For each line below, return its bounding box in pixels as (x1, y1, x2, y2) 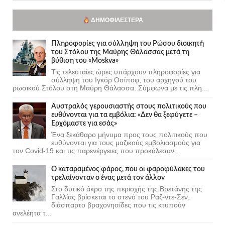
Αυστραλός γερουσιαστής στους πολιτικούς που (51, 102, 206, 110)
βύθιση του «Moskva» (51, 57, 119, 64)
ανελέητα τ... (13, 208, 52, 217)
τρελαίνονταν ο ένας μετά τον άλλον (51, 174, 165, 181)
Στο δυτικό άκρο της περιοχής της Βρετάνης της (51, 184, 202, 193)
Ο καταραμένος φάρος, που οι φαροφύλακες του (51, 165, 205, 173)
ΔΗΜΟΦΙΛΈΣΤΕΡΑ (91, 16, 143, 24)
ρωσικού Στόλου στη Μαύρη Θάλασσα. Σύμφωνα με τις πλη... (13, 83, 208, 92)
